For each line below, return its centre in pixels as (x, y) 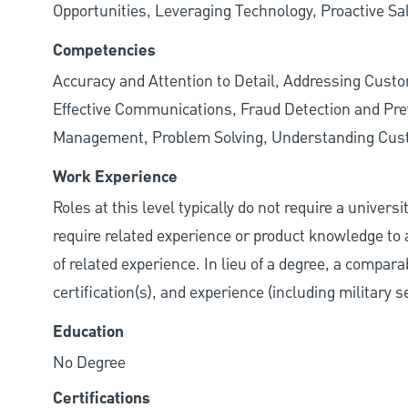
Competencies (104, 51)
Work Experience (115, 178)
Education (88, 333)
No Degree (89, 363)
